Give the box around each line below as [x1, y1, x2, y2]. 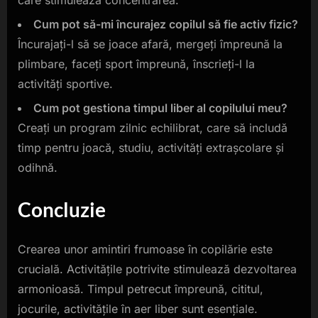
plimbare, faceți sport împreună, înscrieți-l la [18, 56, 255, 71]
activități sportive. [18, 76, 113, 91]
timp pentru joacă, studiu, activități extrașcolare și [18, 141, 284, 155]
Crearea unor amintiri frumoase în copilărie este [18, 242, 273, 257]
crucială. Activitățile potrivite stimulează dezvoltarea [18, 262, 297, 277]
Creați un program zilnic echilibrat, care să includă [18, 121, 287, 136]
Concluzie [18, 197, 106, 222]
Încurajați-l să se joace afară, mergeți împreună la [18, 36, 283, 51]
